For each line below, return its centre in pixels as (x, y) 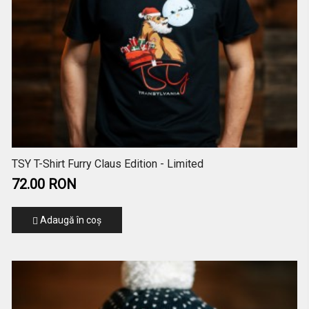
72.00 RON (44, 185)
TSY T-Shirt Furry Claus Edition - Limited (107, 164)
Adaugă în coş (69, 220)
